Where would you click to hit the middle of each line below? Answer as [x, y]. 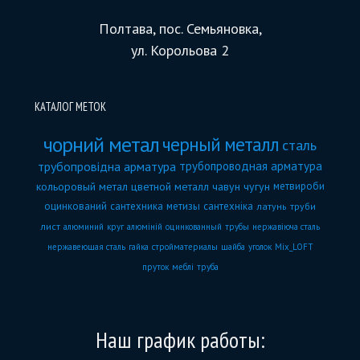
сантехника [137, 207]
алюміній [145, 227]
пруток [155, 267]
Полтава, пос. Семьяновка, [180, 29]
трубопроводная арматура [251, 166]
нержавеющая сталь [86, 247]
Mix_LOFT [294, 247]
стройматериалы [184, 247]
